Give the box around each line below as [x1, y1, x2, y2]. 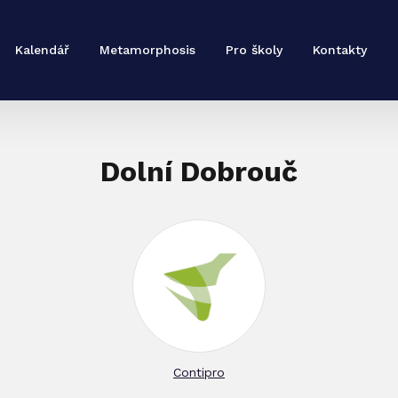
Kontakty [313, 43, 367, 57]
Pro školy [226, 43, 283, 57]
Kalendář [15, 43, 69, 57]
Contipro [173, 365, 225, 379]
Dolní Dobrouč [100, 155, 298, 188]
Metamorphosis [99, 43, 195, 57]
